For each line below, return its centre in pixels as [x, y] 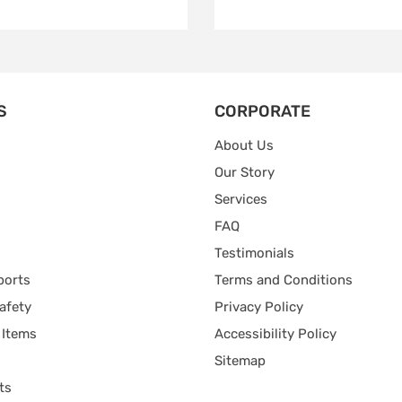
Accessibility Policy [275, 333]
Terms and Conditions [284, 280]
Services [241, 199]
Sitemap [240, 360]
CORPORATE [262, 111]
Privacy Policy [259, 306]
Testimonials [254, 253]
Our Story [245, 172]
